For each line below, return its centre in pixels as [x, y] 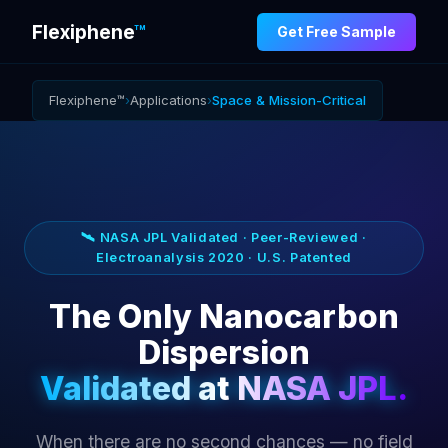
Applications [168, 99]
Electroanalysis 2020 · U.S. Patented [224, 257]
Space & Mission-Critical [289, 99]
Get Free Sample [336, 31]
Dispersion [224, 353]
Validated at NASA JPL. [224, 389]
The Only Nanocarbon [224, 317]
